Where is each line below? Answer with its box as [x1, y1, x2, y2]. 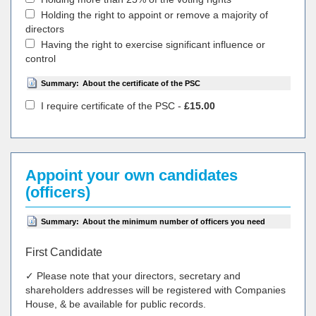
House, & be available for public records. [25, 298, 206, 310]
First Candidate [25, 246, 102, 258]
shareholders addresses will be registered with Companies [25, 284, 286, 296]
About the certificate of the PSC [83, 79, 200, 87]
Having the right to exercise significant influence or [38, 39, 265, 50]
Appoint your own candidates [25, 166, 238, 184]
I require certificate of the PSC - [38, 100, 184, 111]
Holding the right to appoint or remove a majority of [38, 9, 268, 20]
